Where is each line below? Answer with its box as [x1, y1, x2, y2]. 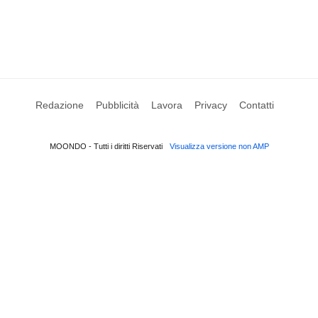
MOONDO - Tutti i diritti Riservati [49, 141, 163, 150]
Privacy [194, 99, 227, 111]
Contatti [238, 99, 274, 111]
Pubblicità [95, 99, 139, 111]
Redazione [35, 99, 84, 111]
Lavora [150, 99, 182, 111]
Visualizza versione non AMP [169, 141, 269, 150]
